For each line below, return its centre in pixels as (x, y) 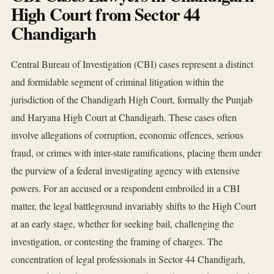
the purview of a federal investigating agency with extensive (125, 171)
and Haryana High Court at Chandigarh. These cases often (124, 117)
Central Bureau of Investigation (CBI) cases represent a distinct (132, 64)
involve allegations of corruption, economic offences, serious (127, 135)
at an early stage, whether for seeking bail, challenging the (122, 224)
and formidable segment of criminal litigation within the (117, 82)
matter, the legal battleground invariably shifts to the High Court (134, 206)
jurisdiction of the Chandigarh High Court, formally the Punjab (132, 100)
